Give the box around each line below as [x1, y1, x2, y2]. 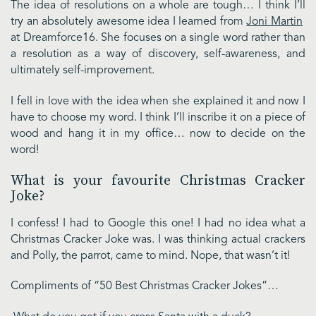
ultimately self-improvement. [11, 65, 154, 77]
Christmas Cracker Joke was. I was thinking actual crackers [11, 233, 305, 245]
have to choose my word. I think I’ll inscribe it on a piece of [11, 111, 305, 123]
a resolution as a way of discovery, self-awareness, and [11, 49, 305, 61]
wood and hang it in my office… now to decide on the [11, 128, 305, 140]
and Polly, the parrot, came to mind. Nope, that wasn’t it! [11, 250, 290, 262]
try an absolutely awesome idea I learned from [11, 16, 247, 28]
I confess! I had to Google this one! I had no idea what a [11, 217, 305, 229]
